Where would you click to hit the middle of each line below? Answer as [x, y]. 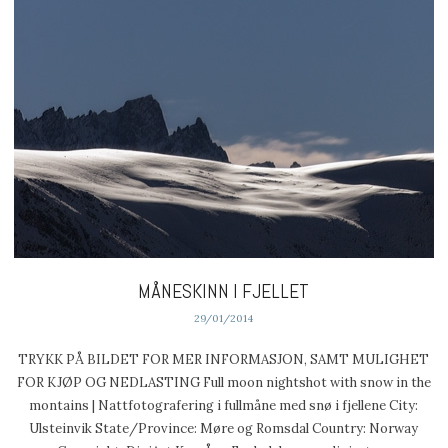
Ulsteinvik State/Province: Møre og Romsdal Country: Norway [224, 428]
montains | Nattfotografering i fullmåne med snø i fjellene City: [224, 405]
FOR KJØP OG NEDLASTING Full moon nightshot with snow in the [223, 382]
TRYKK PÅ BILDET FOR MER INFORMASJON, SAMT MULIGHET [224, 359]
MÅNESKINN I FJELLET [224, 292]
